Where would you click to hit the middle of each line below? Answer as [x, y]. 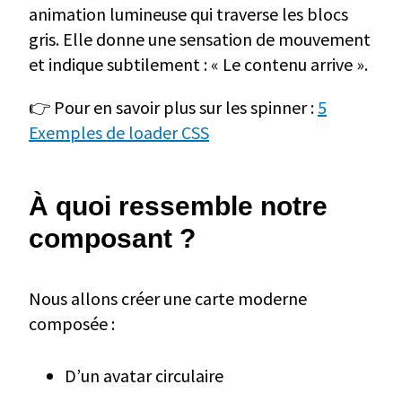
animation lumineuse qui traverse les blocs [188, 13]
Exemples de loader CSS [119, 132]
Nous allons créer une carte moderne [168, 298]
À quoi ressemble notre [178, 205]
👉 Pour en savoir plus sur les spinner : [173, 107]
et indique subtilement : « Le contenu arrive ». [198, 64]
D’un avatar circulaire [144, 375]
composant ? [112, 238]
